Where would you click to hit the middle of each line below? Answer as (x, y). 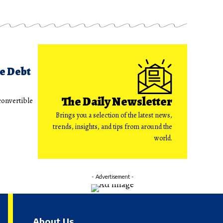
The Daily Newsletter (117, 102)
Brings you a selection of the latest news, (114, 115)
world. (163, 138)
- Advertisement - (112, 177)
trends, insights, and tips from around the (112, 127)
